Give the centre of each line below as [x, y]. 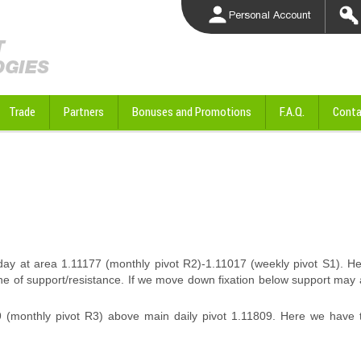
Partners [84, 112]
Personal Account [270, 15]
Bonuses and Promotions [192, 112]
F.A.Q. [292, 112]
